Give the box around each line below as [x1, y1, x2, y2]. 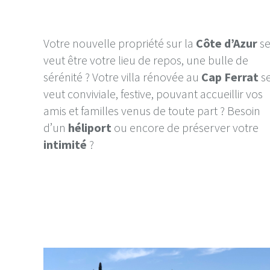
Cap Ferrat [201, 69, 259, 85]
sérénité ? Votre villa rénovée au [43, 69, 201, 85]
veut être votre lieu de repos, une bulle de [43, 52, 248, 68]
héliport [68, 120, 114, 136]
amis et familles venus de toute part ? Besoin [43, 103, 260, 119]
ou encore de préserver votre [114, 120, 259, 136]
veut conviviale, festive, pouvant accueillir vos [43, 86, 263, 102]
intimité [43, 137, 87, 152]
